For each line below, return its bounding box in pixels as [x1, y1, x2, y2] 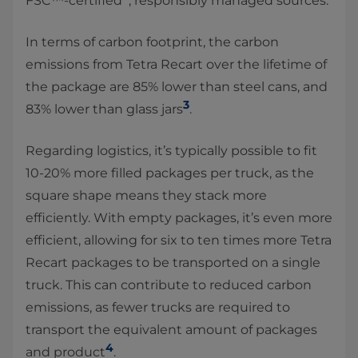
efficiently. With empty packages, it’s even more [26, 210, 332, 226]
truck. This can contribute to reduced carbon [26, 277, 312, 293]
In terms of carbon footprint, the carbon [26, 34, 279, 50]
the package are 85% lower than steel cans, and [26, 79, 328, 95]
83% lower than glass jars [26, 101, 183, 117]
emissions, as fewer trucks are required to [26, 300, 290, 316]
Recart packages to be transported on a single [26, 255, 320, 271]
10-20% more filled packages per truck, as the [26, 165, 314, 181]
